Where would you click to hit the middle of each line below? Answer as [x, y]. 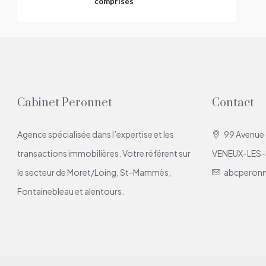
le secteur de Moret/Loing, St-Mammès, [94, 172]
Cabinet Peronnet [65, 103]
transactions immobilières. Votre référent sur [104, 153]
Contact [233, 103]
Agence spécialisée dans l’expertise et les [96, 134]
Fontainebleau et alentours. [71, 191]
